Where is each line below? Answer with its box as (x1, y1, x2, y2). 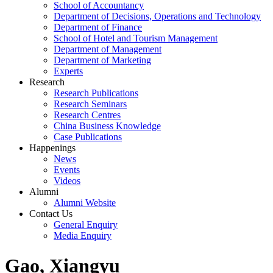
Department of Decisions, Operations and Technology (54, 11, 261, 22)
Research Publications (54, 88, 138, 99)
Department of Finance (54, 22, 142, 33)
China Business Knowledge (54, 121, 161, 132)
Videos (54, 175, 80, 186)
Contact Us (29, 208, 73, 219)
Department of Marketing (54, 55, 151, 66)
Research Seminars (54, 99, 127, 110)
